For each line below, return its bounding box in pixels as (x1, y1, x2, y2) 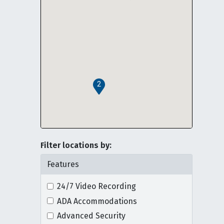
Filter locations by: (40, 140, 111, 150)
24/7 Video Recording (56, 181, 136, 191)
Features (46, 159, 79, 169)
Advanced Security (56, 211, 125, 221)
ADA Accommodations (56, 196, 137, 206)
